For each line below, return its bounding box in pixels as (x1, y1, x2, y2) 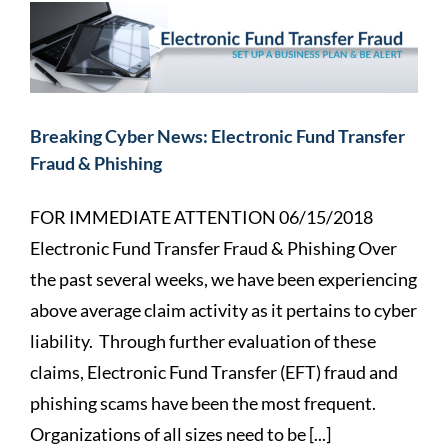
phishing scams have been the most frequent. (30, 392, 379, 415)
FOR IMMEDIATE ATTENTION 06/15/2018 (30, 206, 373, 229)
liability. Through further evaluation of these (30, 330, 376, 353)
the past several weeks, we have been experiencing (30, 268, 417, 291)
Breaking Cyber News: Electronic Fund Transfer (30, 125, 405, 148)
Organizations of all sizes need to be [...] (30, 423, 331, 446)
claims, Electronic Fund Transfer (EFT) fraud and (30, 361, 398, 384)
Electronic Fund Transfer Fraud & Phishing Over (30, 237, 397, 260)
